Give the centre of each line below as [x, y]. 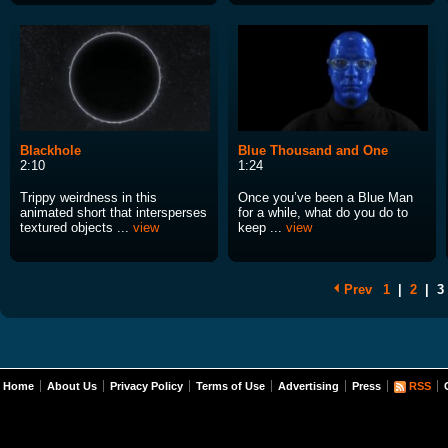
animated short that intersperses [113, 213]
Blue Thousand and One [313, 151]
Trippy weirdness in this [88, 198]
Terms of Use [230, 386]
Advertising [308, 386]
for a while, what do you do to [323, 213]
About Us [72, 386]
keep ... [262, 228]
